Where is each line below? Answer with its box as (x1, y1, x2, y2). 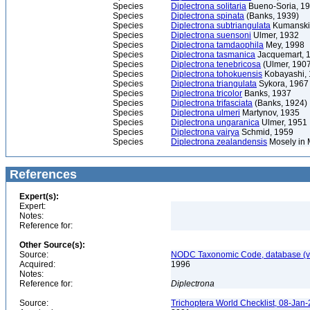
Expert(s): (19, 192, 59, 201)
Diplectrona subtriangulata (171, 21, 271, 30)
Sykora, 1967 (257, 79, 309, 89)
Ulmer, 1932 (251, 30, 299, 40)
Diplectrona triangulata (171, 79, 257, 89)
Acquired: (19, 259, 55, 269)
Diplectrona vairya (171, 127, 239, 137)
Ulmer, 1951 (259, 118, 307, 127)
